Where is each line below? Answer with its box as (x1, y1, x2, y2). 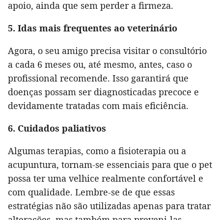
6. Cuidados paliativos (8, 122, 106, 135)
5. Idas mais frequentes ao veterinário (8, 22, 177, 34)
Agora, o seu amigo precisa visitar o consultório (8, 45, 207, 57)
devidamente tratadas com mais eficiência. (8, 100, 189, 112)
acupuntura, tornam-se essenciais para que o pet (8, 159, 212, 171)
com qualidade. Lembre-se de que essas (8, 186, 175, 198)
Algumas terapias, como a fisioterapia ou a (8, 145, 186, 157)
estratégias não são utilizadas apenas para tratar (8, 200, 211, 212)
